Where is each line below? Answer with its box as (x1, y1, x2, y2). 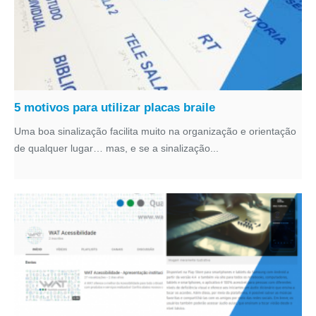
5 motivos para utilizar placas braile (14, 101, 215, 114)
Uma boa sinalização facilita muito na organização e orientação (14, 126, 296, 137)
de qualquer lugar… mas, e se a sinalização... (14, 142, 219, 154)
